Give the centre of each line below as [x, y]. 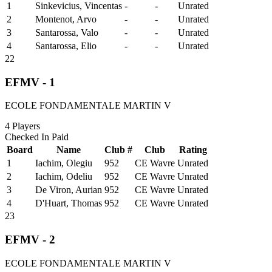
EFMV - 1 [30, 82]
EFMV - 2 [30, 240]
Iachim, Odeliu [64, 177]
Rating [193, 150]
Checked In [28, 137]
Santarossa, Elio [66, 46]
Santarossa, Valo [67, 32]
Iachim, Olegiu [64, 163]
